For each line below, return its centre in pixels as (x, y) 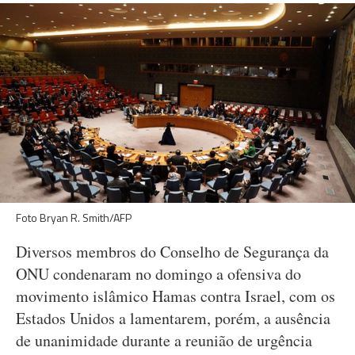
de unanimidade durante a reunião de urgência (164, 340)
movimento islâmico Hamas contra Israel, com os (176, 296)
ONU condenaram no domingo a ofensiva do (158, 274)
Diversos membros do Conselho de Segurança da (172, 252)
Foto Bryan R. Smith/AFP (74, 218)
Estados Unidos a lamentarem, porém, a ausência (173, 318)
